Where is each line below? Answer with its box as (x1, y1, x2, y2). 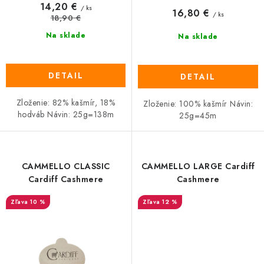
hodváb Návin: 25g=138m (17, 108, 114, 120)
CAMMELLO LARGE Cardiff (141, 160, 255, 172)
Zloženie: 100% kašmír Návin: (143, 97, 253, 110)
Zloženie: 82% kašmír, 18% (16, 97, 115, 108)
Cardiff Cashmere (28, 173, 104, 185)
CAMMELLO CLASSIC (21, 160, 110, 172)
